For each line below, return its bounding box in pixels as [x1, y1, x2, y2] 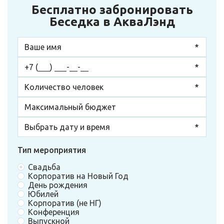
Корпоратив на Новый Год [28, 171, 128, 180]
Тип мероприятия [17, 145, 86, 154]
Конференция [28, 207, 79, 216]
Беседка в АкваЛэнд [49, 15, 175, 28]
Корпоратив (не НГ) [28, 198, 101, 207]
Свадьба [28, 162, 60, 171]
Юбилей [28, 189, 58, 198]
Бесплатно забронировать [31, 3, 193, 16]
